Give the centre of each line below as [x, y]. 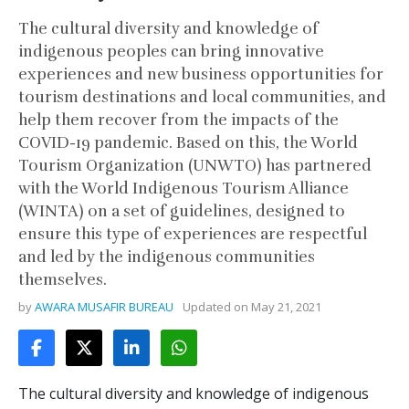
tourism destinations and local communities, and [202, 97]
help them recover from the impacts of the [178, 120]
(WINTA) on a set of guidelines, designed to [182, 211]
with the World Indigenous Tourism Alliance [184, 188]
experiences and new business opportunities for [201, 74]
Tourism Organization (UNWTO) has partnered [195, 165]
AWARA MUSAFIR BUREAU [104, 306]
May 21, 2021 [286, 306]
